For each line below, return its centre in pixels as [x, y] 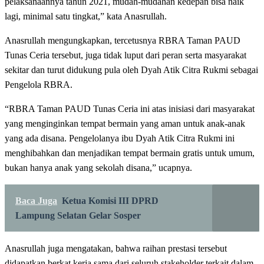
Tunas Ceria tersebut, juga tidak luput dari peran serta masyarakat [126, 55]
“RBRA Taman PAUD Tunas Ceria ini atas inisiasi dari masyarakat [130, 108]
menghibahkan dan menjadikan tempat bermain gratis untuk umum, [130, 153]
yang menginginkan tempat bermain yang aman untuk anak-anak [125, 123]
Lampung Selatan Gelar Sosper [78, 215]
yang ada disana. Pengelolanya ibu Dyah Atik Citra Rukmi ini [120, 138]
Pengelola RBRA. [39, 84]
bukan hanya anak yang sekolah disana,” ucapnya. [98, 167]
